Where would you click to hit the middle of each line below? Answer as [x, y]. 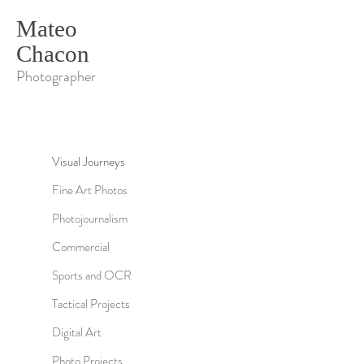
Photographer [56, 76]
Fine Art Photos [90, 190]
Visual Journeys [89, 162]
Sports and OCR [92, 275]
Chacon [53, 54]
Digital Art [77, 332]
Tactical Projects [91, 304]
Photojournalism [90, 219]
